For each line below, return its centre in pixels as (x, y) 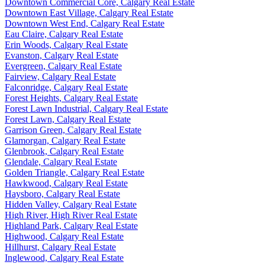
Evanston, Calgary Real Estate (62, 56)
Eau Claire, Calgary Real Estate (64, 34)
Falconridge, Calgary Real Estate (66, 88)
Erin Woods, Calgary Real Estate (66, 45)
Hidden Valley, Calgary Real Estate (71, 205)
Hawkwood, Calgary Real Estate (66, 183)
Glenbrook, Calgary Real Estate (64, 151)
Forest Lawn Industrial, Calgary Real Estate (86, 109)
